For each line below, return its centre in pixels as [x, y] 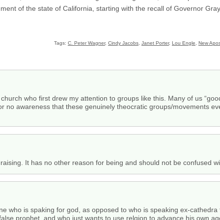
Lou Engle [184, 43]
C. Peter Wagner [86, 43]
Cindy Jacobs [123, 43]
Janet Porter [155, 43]
